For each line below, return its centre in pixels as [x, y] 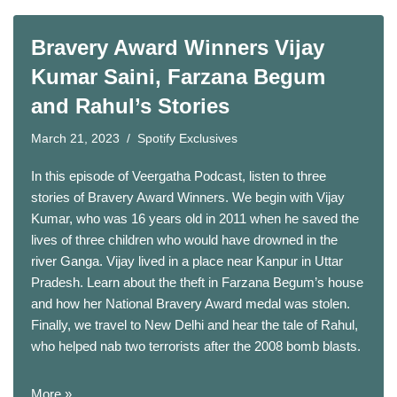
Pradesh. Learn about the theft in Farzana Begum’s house [197, 282]
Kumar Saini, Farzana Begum [178, 77]
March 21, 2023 [75, 139]
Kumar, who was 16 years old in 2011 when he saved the [195, 218]
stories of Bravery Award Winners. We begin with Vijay [188, 197]
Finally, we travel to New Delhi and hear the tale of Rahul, [195, 325]
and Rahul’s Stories [130, 106]
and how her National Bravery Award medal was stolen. [191, 304]
